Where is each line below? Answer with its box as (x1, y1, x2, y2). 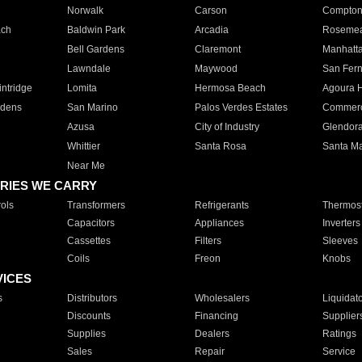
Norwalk (66, 5, 103, 16)
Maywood (194, 63, 238, 74)
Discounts (66, 310, 111, 322)
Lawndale (66, 63, 111, 74)
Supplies (66, 328, 106, 339)
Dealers (194, 328, 229, 339)
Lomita (66, 82, 97, 94)
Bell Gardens (66, 44, 124, 55)
